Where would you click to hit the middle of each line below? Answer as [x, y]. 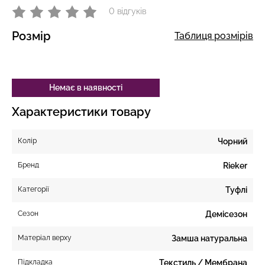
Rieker [235, 165]
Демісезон [226, 214]
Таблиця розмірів [214, 35]
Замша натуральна [209, 238]
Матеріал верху [45, 237]
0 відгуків [127, 12]
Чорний [232, 141]
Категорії [33, 189]
